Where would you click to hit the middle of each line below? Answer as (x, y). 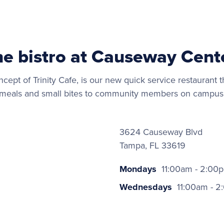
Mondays (138, 169)
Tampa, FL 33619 (152, 145)
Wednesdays (146, 187)
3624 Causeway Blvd (161, 132)
